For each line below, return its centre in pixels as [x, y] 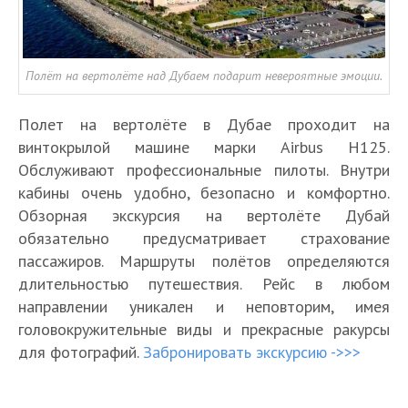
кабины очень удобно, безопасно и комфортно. [204, 192]
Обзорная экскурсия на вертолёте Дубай [204, 215]
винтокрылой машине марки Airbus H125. [204, 147]
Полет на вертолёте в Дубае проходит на [204, 124]
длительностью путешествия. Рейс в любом [204, 283]
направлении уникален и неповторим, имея [204, 306]
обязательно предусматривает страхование [204, 238]
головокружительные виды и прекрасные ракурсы [204, 329]
